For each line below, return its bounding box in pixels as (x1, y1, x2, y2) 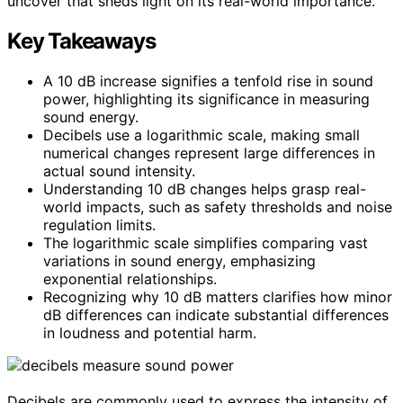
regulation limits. (43, 215, 156, 234)
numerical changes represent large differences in (43, 143, 375, 162)
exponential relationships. (43, 269, 217, 288)
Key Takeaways (7, 27, 156, 54)
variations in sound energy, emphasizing (43, 251, 316, 270)
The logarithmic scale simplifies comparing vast (43, 233, 368, 252)
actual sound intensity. (43, 161, 195, 180)
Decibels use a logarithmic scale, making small (43, 125, 360, 144)
